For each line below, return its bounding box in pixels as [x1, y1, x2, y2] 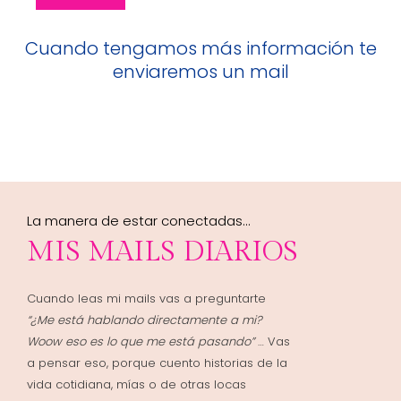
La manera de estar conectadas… [27, 210, 250, 230]
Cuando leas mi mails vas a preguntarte [27, 289, 266, 307]
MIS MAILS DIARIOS [27, 235, 298, 269]
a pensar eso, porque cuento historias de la [27, 354, 287, 371]
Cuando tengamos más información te [24, 35, 377, 61]
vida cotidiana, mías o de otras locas [27, 375, 246, 393]
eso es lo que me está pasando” [65, 332, 254, 350]
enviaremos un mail [112, 58, 289, 84]
